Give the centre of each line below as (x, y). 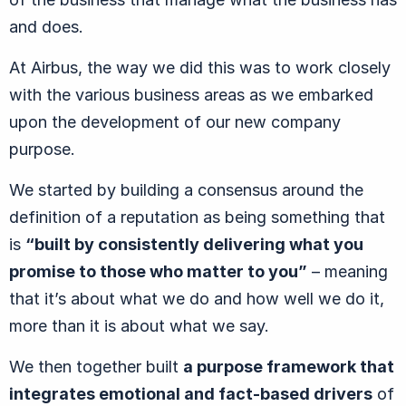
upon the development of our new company (175, 121)
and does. (46, 26)
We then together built (96, 366)
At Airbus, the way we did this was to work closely (200, 67)
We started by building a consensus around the (186, 189)
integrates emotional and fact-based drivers (191, 393)
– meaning (348, 271)
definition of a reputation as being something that (197, 217)
